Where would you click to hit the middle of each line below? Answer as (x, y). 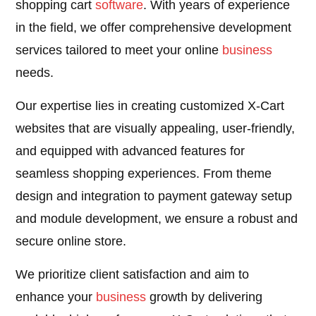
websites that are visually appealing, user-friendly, (156, 129)
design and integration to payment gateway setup (154, 196)
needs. (35, 73)
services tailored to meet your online (119, 50)
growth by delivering (205, 297)
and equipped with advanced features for (130, 151)
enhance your (56, 297)
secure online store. (71, 242)
